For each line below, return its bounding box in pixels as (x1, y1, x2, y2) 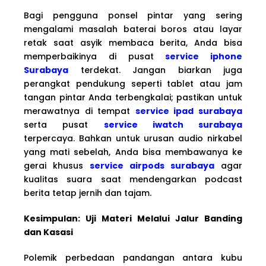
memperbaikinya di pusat (24, 50, 166, 62)
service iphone (165, 50, 242, 62)
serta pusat (24, 118, 104, 131)
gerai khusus (24, 159, 90, 172)
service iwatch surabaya (103, 118, 242, 131)
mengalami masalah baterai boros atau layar (24, 23, 242, 35)
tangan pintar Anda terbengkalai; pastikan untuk (24, 91, 242, 103)
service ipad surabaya (135, 104, 243, 117)
